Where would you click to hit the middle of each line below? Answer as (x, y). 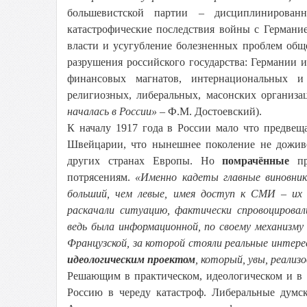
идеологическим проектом (131, 259)
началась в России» (112, 111)
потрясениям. (101, 177)
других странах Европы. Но (145, 161)
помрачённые (256, 161)
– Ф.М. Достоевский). (209, 111)
